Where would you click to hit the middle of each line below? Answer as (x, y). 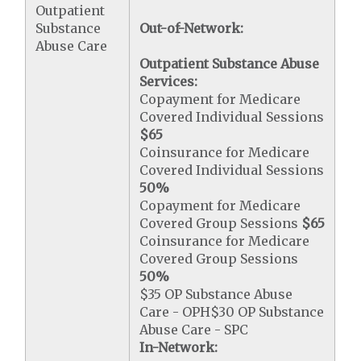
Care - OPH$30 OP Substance (232, 312)
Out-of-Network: (192, 28)
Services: (169, 81)
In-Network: (179, 347)
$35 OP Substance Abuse (216, 294)
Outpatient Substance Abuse (230, 64)
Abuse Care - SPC (194, 330)
